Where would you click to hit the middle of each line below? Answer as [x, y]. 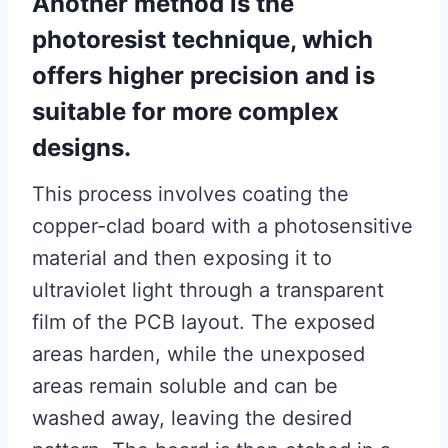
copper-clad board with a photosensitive [222, 226]
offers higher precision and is [203, 76]
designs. [81, 148]
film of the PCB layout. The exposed [203, 322]
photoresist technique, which [202, 40]
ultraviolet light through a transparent [208, 290]
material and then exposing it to [182, 258]
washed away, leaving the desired [192, 418]
